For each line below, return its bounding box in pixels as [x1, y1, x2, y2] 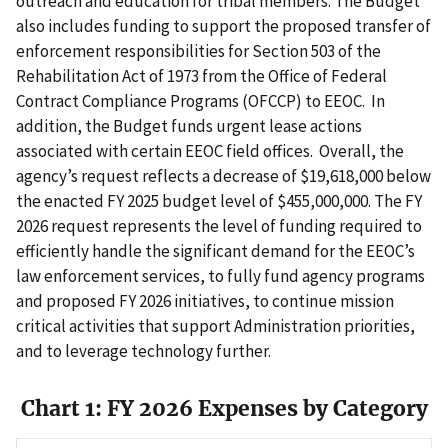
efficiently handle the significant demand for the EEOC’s [16, 239, 415, 262]
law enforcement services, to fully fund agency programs [16, 264, 425, 287]
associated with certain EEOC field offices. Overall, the [16, 139, 404, 162]
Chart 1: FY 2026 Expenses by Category [20, 394, 428, 422]
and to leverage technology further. [16, 339, 271, 362]
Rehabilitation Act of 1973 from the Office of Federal [16, 64, 387, 87]
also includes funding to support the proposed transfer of [16, 14, 431, 37]
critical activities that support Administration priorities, [16, 314, 415, 337]
